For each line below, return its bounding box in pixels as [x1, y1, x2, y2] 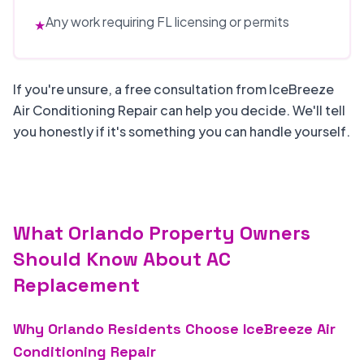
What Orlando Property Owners [13, 220, 310, 245]
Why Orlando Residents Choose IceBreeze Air [13, 319, 336, 338]
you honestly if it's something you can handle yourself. [13, 123, 350, 140]
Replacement [13, 272, 140, 297]
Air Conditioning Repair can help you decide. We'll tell [13, 102, 345, 119]
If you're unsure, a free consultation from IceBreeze [13, 80, 334, 97]
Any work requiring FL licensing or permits [45, 13, 289, 30]
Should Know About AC [13, 246, 231, 271]
